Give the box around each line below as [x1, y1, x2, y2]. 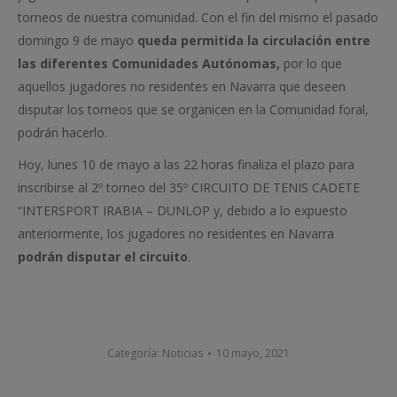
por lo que [280, 54, 342, 72]
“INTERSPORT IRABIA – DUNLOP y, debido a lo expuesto [18, 201, 347, 219]
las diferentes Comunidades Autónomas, [18, 54, 280, 72]
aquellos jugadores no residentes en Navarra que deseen [18, 77, 346, 95]
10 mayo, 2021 [216, 345, 290, 361]
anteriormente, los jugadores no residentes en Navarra [18, 224, 334, 242]
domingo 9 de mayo [18, 31, 137, 49]
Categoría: [107, 345, 162, 361]
